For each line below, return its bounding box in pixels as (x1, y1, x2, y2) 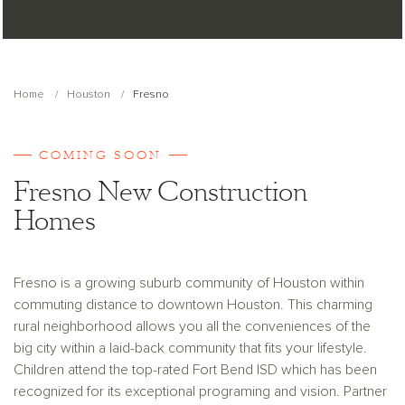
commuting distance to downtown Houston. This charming (14, 297, 372, 312)
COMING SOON (39, 147, 162, 163)
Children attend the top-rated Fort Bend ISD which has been (14, 363, 377, 377)
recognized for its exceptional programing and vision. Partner (14, 384, 387, 399)
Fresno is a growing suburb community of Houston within (14, 276, 364, 290)
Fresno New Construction (14, 174, 307, 210)
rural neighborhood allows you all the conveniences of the (14, 319, 371, 334)
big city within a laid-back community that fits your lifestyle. (14, 341, 367, 355)
